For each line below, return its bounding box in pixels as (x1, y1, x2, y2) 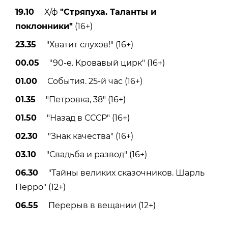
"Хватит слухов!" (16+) (36, 39, 133, 49)
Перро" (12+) (15, 182, 66, 192)
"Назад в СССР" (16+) (37, 112, 130, 123)
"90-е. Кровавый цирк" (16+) (39, 58, 165, 68)
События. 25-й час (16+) (37, 76, 142, 86)
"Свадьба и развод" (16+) (36, 149, 147, 159)
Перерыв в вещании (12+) (38, 200, 156, 210)
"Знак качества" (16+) (38, 131, 133, 141)
